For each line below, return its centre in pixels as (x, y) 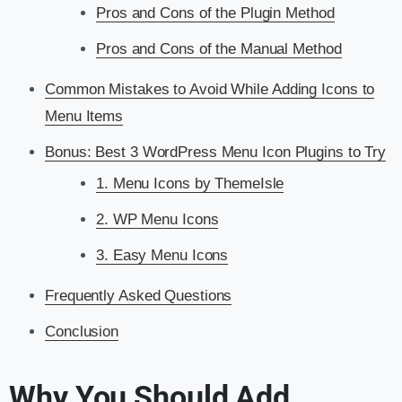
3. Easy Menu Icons (162, 256)
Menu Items (84, 117)
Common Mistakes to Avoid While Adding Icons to (210, 90)
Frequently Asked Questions (139, 296)
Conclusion (82, 332)
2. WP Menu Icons (157, 220)
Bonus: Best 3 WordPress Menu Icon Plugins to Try (216, 153)
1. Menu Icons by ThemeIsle (190, 184)
